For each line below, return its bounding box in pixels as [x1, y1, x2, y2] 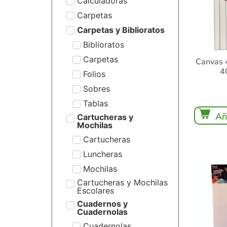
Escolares [77, 185, 114, 196]
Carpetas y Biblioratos [77, 24, 165, 35]
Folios [83, 68, 105, 79]
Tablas [83, 98, 108, 108]
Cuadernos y [77, 199, 128, 209]
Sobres [83, 83, 110, 94]
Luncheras [83, 148, 122, 159]
